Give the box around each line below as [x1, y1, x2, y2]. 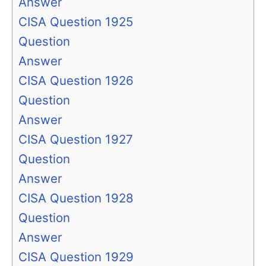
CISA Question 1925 [18, 14, 133, 29]
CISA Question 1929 [18, 249, 134, 264]
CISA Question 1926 [18, 72, 134, 88]
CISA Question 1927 [18, 131, 133, 147]
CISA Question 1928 [18, 190, 134, 205]
